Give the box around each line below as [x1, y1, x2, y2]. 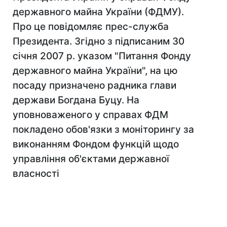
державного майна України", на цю [13, 65, 178, 77]
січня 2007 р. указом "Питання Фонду [13, 50, 191, 62]
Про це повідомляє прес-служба [13, 21, 169, 32]
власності [13, 168, 59, 179]
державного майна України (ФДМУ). [13, 6, 184, 18]
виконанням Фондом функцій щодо [13, 138, 179, 150]
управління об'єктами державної [13, 153, 169, 165]
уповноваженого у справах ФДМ [13, 109, 168, 121]
